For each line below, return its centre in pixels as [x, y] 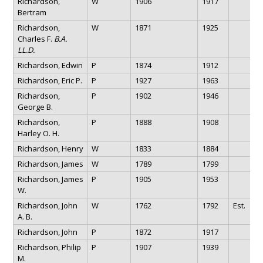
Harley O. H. [38, 133]
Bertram [32, 12]
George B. [35, 107]
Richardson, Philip [49, 247]
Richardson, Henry [50, 148]
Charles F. [36, 38]
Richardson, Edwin [50, 65]
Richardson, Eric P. [50, 80]
